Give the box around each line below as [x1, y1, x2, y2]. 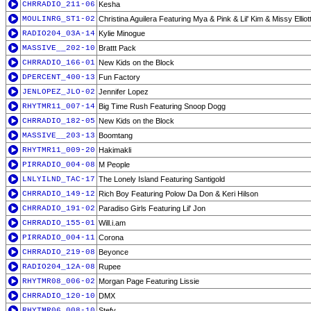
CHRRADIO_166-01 [22, 58, 95, 67]
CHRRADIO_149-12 [22, 190, 95, 198]
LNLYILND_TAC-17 [22, 175, 95, 183]
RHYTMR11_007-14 [22, 102, 95, 110]
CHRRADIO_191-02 [22, 204, 95, 212]
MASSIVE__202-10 [22, 44, 95, 52]
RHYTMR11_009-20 [22, 146, 95, 154]
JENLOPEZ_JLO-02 [22, 87, 95, 96]
